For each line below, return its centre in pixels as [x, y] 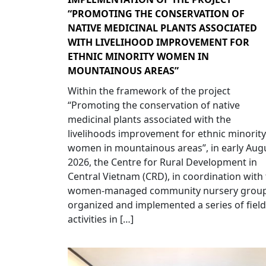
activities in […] [101, 219]
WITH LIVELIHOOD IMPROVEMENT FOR [159, 42]
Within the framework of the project [149, 91]
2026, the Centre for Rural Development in [162, 162]
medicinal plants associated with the [149, 119]
